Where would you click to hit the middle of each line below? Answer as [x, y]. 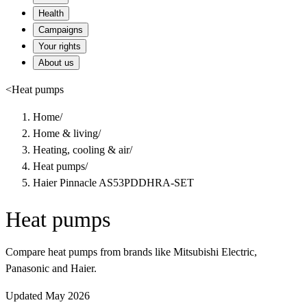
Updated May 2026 [48, 296]
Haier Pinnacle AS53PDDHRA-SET [113, 183]
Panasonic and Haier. [51, 269]
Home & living [65, 133]
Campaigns [61, 30]
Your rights [60, 46]
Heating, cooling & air [81, 150]
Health [51, 13]
